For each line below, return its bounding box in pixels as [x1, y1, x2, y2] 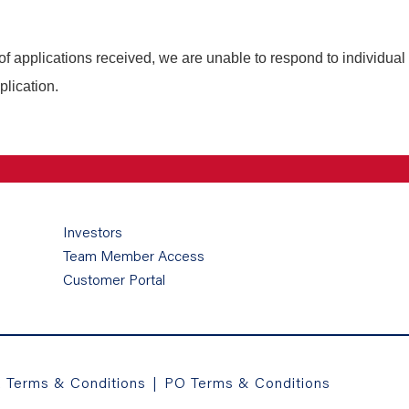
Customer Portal [63, 269, 165, 288]
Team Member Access [63, 246, 204, 265]
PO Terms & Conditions [164, 372, 330, 392]
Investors [63, 222, 122, 241]
